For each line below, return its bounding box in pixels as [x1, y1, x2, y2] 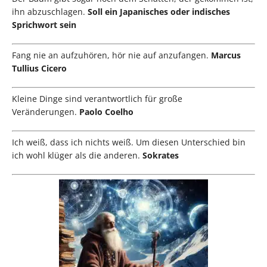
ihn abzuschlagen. [12, 6, 88, 18]
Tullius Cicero [12, 63, 67, 74]
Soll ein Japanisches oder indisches [88, 6, 230, 18]
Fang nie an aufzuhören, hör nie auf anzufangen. [12, 49, 211, 61]
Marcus [211, 49, 241, 61]
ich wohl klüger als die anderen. [12, 150, 142, 162]
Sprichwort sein [12, 19, 76, 31]
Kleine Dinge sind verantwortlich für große [12, 93, 182, 105]
